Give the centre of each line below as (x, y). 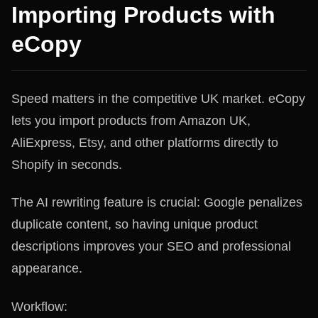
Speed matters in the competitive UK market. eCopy (158, 98)
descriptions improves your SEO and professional (151, 246)
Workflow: (39, 306)
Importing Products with (143, 15)
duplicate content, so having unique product (135, 224)
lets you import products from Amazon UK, (131, 120)
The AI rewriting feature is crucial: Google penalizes (157, 202)
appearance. (47, 268)
